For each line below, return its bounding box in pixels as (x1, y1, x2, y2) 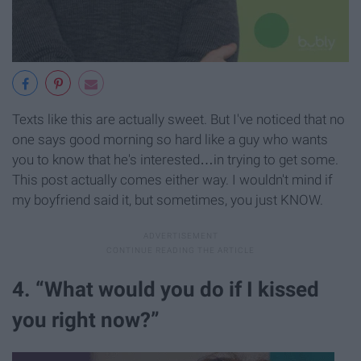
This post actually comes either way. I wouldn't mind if (12, 172, 333, 189)
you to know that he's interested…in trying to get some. (12, 151, 338, 168)
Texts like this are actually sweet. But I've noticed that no (12, 111, 345, 128)
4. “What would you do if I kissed (12, 276, 319, 301)
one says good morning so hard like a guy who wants (12, 131, 328, 148)
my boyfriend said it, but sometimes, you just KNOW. (12, 192, 323, 209)
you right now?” (12, 307, 160, 332)
